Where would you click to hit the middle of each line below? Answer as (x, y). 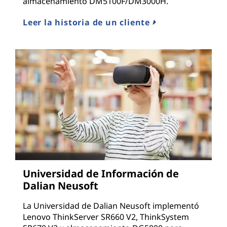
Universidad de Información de (101, 173)
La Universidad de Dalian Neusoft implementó (111, 205)
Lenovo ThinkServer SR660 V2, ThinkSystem (106, 217)
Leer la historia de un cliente (88, 23)
